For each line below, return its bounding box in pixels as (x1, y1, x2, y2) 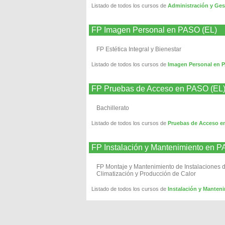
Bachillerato (96, 104, 129, 111)
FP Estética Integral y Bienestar (96, 46, 181, 53)
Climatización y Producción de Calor (96, 170, 196, 177)
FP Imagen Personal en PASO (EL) (91, 26, 217, 34)
